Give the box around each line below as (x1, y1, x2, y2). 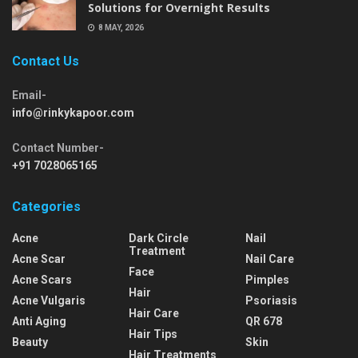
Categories (12, 198, 81, 214)
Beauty (12, 335, 48, 348)
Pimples (245, 272, 289, 286)
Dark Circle (129, 231, 189, 245)
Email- (12, 88, 46, 101)
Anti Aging (12, 314, 66, 328)
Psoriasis (245, 293, 297, 307)
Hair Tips (129, 327, 177, 340)
